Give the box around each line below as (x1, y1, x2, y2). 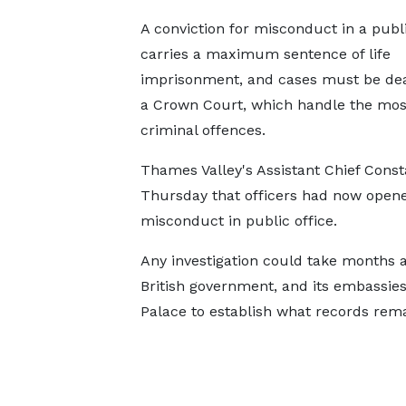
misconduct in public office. (140, 212, 337, 229)
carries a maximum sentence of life (140, 45, 391, 63)
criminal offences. (140, 121, 266, 139)
